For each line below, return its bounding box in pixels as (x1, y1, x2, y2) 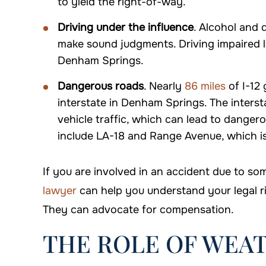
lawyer (43, 184, 77, 198)
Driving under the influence (58, 21, 194, 34)
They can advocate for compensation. (43, 203, 234, 217)
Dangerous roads (58, 80, 144, 93)
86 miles (182, 80, 226, 93)
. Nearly (144, 80, 182, 93)
